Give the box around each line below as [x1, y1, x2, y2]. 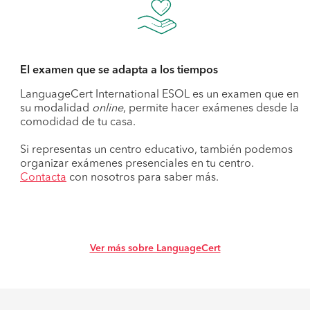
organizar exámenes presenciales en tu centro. [20, 158, 254, 170]
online [92, 103, 123, 114]
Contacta [20, 172, 66, 183]
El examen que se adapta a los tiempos [20, 65, 218, 76]
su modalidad [20, 103, 92, 114]
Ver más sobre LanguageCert [89, 244, 221, 253]
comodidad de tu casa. [20, 117, 136, 128]
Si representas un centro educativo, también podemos [20, 145, 293, 156]
